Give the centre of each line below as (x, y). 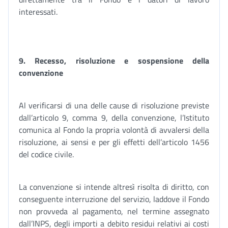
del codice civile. (46, 154)
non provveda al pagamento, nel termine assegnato (114, 211)
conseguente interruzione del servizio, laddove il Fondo (114, 199)
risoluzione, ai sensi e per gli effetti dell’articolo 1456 (114, 142)
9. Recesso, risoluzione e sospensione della (114, 61)
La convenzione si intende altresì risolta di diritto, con (114, 187)
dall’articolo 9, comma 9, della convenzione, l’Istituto (114, 118)
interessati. (38, 12)
